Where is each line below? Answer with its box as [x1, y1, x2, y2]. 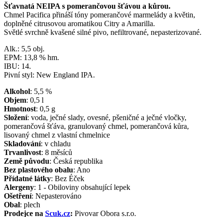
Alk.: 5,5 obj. [4, 44, 45, 53]
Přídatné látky [4, 174, 51, 183]
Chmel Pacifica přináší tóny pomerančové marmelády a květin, [4, 10, 195, 19]
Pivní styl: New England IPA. [4, 70, 95, 79]
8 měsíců [45, 148, 72, 156]
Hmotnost [4, 104, 36, 113]
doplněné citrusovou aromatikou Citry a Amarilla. [4, 19, 155, 28]
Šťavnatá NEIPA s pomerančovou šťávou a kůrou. [4, 1, 170, 10]
